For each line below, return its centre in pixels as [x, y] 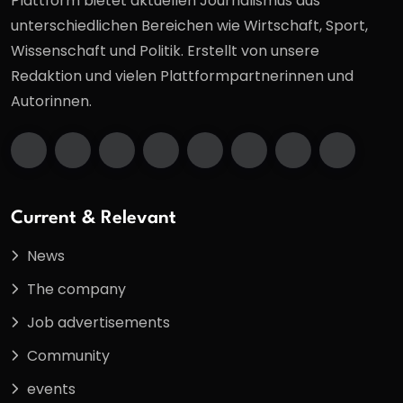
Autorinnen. [51, 101]
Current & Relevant [94, 219]
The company [76, 290]
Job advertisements [99, 323]
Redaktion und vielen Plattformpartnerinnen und [182, 76]
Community [68, 356]
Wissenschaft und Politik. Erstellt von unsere [165, 50]
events [51, 390]
